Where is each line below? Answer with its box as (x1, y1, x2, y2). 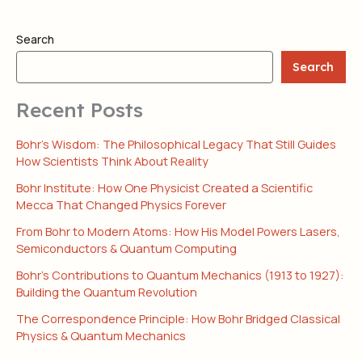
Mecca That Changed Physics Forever (16, 196, 226, 213)
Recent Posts (16, 96, 143, 122)
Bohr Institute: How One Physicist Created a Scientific (16, 179, 313, 196)
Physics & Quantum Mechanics (16, 327, 186, 344)
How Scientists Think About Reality (16, 153, 208, 170)
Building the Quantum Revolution (16, 284, 197, 301)
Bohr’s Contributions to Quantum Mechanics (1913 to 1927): (16, 267, 344, 284)
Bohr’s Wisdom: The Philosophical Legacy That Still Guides (16, 136, 336, 153)
